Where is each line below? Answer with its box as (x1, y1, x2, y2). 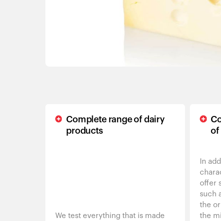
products (66, 126, 104, 135)
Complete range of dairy (66, 115, 165, 124)
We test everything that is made (55, 212, 165, 220)
